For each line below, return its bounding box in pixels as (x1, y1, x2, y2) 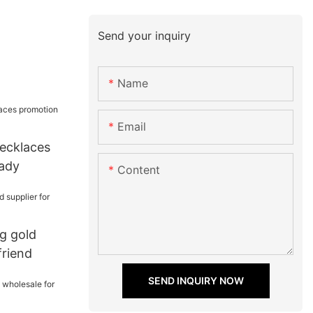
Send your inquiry (98, 28, 191, 43)
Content (117, 163, 161, 177)
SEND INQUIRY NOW (147, 275, 244, 287)
